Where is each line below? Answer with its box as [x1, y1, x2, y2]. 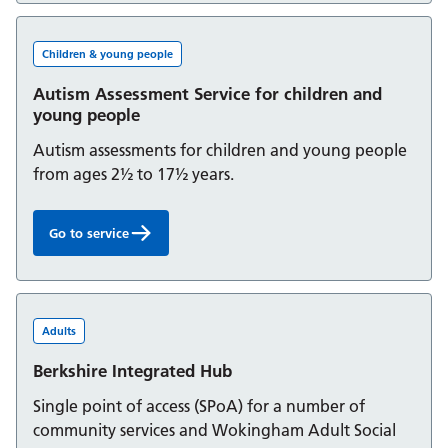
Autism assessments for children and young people [33, 140, 407, 161]
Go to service [49, 225, 129, 242]
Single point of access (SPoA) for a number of [33, 395, 365, 416]
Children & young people [42, 47, 173, 62]
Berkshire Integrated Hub [33, 359, 232, 381]
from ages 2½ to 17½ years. [33, 164, 234, 185]
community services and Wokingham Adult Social [33, 419, 396, 440]
